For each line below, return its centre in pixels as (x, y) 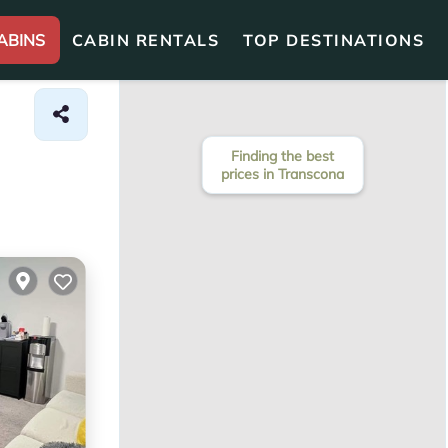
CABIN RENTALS (145, 40)
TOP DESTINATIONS (333, 40)
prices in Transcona (282, 174)
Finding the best (282, 156)
